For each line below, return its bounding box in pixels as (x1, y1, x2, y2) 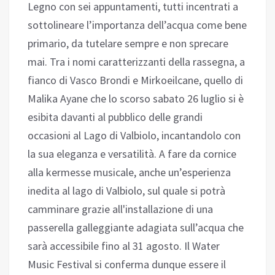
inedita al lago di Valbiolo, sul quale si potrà (28, 184, 225, 198)
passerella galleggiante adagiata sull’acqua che (28, 220, 244, 235)
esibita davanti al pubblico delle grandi (28, 110, 203, 125)
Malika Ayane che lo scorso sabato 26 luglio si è (28, 91, 244, 106)
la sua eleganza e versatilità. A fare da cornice (28, 147, 236, 161)
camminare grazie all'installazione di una (28, 202, 213, 217)
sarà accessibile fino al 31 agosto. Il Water (28, 239, 220, 254)
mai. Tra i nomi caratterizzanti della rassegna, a (28, 55, 245, 69)
